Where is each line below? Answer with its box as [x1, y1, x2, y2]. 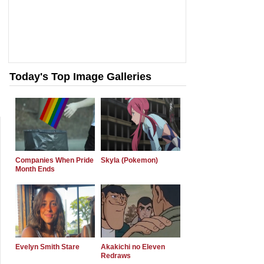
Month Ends [15, 165, 55, 173]
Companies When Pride [15, 156, 94, 164]
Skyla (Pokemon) [101, 156, 158, 164]
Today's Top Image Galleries [9, 71, 151, 82]
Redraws [101, 252, 131, 260]
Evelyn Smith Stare [15, 243, 80, 251]
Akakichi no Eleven [101, 243, 165, 251]
